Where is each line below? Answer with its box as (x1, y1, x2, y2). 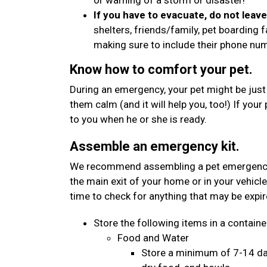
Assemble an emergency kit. (70, 139, 240, 154)
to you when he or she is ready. (70, 113, 207, 125)
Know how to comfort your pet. (70, 62, 253, 77)
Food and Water (117, 232, 189, 244)
